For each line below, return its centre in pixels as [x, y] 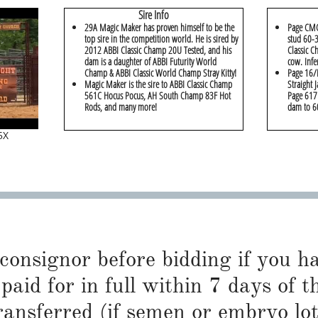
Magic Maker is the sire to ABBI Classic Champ [158, 84]
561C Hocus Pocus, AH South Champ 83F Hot [158, 95]
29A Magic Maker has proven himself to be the [159, 27]
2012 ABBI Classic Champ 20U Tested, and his [158, 50]
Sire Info [154, 15]
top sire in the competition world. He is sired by [161, 39]
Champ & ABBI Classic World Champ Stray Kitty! [160, 73]
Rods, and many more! [121, 107]
